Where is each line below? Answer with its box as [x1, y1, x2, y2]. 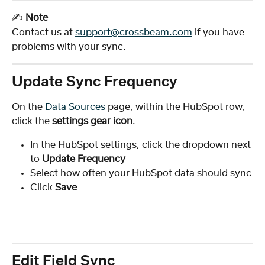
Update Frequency [42, 154, 125, 164]
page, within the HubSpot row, [105, 102, 247, 112]
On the [12, 102, 45, 112]
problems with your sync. [12, 41, 126, 51]
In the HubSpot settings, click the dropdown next [30, 140, 253, 150]
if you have [192, 27, 247, 37]
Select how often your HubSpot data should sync [30, 168, 251, 178]
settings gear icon [50, 116, 132, 126]
